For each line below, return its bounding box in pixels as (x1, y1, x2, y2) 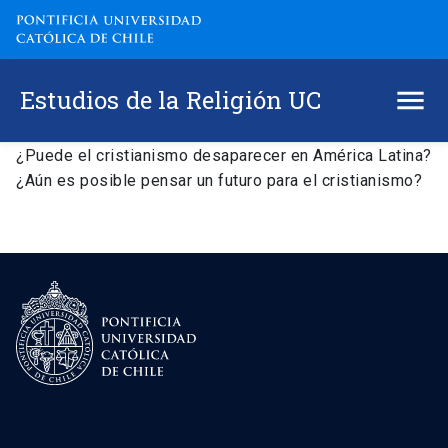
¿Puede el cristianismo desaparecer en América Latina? (16, 146, 432, 166)
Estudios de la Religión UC (20, 84, 322, 117)
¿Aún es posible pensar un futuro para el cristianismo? (16, 171, 422, 191)
